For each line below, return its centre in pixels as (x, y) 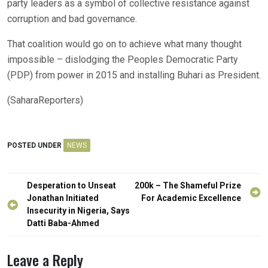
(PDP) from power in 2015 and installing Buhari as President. (134, 75)
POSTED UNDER (35, 146)
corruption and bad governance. (72, 19)
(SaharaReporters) (45, 100)
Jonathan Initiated (63, 198)
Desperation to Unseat (71, 186)
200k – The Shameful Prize (188, 186)
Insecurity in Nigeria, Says (78, 211)
